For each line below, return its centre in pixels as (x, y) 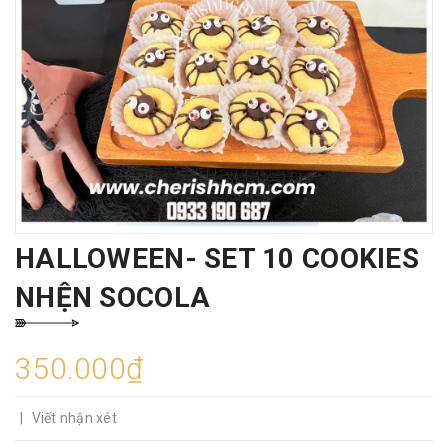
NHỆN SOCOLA (113, 297)
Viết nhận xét (74, 418)
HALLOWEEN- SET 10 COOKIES (217, 258)
